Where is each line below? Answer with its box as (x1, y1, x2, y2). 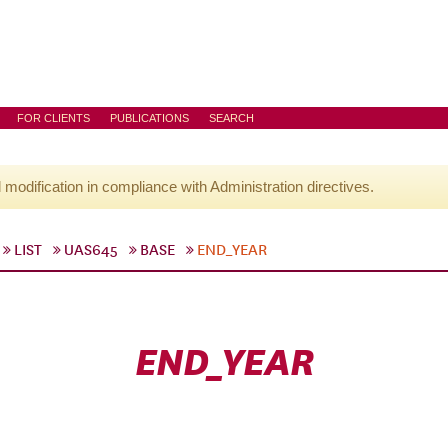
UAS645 (64, 241, 118, 259)
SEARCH (209, 112, 254, 124)
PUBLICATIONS (110, 112, 189, 124)
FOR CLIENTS (17, 112, 90, 124)
